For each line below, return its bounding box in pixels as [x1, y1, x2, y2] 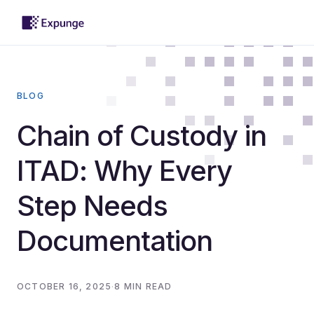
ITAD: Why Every [17, 153, 232, 188]
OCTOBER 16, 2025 [17, 281, 112, 292]
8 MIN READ [114, 281, 172, 292]
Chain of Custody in [17, 118, 266, 153]
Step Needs [17, 189, 168, 223]
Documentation [17, 224, 212, 258]
